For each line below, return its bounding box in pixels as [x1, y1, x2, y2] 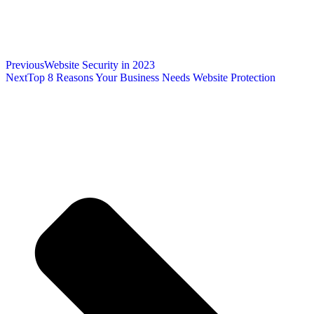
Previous [6, 59, 44, 71]
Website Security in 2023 [44, 59, 155, 71]
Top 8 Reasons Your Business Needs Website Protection [27, 71, 275, 84]
